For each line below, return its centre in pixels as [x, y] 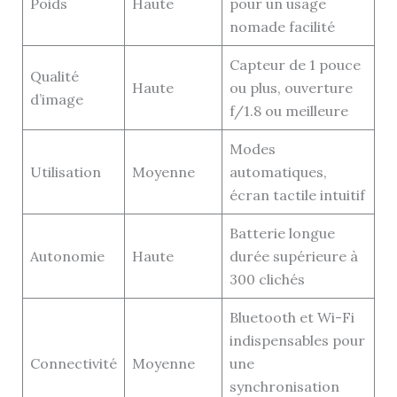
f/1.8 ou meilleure [288, 110]
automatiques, [278, 171]
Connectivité [73, 363]
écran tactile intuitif [297, 195]
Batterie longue [282, 233]
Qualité [54, 76]
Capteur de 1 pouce [295, 64]
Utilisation [65, 171]
